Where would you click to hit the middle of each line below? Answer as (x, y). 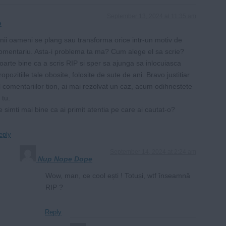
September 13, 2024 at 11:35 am (152, 16)
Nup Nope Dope (65, 159)
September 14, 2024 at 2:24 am (153, 152)
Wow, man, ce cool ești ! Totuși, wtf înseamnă (118, 176)
